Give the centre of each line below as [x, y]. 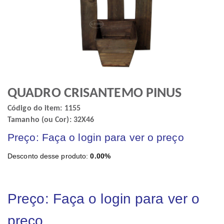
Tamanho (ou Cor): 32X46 [51, 120]
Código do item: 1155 [44, 108]
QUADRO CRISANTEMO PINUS [95, 93]
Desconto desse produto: [49, 156]
